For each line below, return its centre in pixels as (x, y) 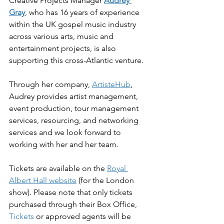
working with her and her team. (64, 144)
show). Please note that (51, 192)
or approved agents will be (83, 216)
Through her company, (50, 84)
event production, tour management (75, 108)
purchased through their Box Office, (74, 204)
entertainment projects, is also (63, 48)
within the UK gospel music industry (73, 24)
